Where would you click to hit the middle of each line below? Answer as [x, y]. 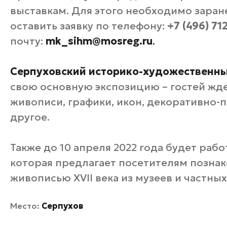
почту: [28, 41]
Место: [26, 206]
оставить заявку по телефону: [89, 26]
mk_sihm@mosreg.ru [99, 41]
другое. [30, 117]
